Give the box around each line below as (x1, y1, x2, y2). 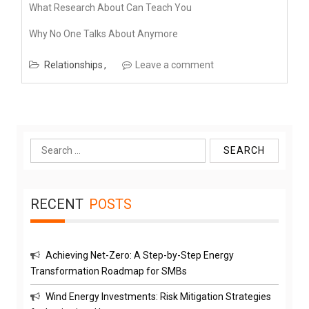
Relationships (44, 59, 103, 70)
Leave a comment (135, 59, 214, 70)
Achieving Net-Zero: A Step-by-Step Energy (46, 249, 234, 261)
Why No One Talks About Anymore (29, 28, 178, 39)
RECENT (30, 195, 83, 212)
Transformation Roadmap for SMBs (30, 265, 187, 277)
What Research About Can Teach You (29, 1, 192, 13)
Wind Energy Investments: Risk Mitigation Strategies (46, 290, 271, 302)
